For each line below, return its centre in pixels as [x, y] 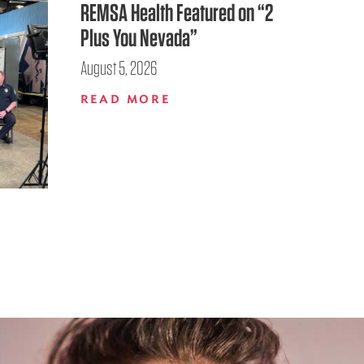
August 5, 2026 [118, 67]
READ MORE [125, 100]
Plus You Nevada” [139, 37]
